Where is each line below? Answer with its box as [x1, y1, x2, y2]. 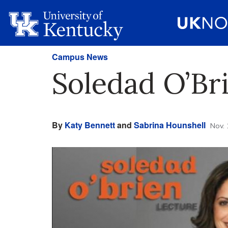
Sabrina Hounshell [134, 119, 206, 131]
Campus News [52, 51, 108, 63]
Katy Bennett [65, 119, 115, 131]
